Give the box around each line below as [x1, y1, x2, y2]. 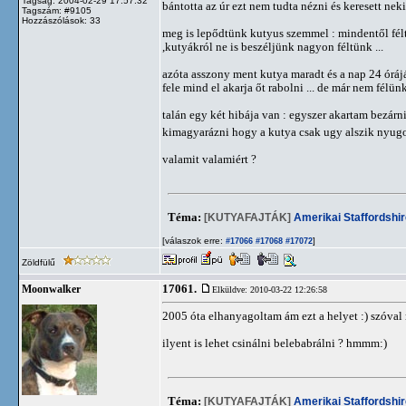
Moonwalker [22, 284, 81, 295]
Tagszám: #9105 [22, 5, 92, 15]
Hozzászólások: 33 [22, 15, 101, 25]
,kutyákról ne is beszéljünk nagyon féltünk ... [162, 40, 383, 53]
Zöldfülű [22, 257, 58, 267]
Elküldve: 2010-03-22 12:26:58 [212, 285, 327, 295]
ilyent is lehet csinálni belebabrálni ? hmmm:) [162, 336, 387, 350]
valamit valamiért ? [162, 152, 256, 166]
